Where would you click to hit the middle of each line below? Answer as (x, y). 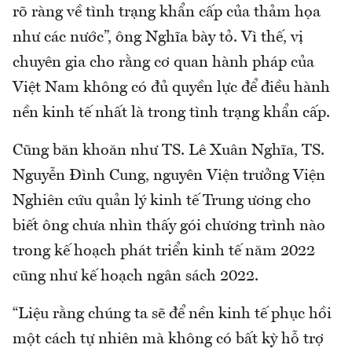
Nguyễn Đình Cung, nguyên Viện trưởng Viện (169, 176)
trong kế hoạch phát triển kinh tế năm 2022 (164, 251)
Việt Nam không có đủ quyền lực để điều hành (171, 88)
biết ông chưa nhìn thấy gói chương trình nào (169, 226)
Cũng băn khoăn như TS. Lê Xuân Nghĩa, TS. (169, 150)
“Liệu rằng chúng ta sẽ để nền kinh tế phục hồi (172, 314)
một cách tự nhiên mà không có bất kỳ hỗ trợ (168, 339)
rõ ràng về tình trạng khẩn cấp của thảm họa (167, 12)
